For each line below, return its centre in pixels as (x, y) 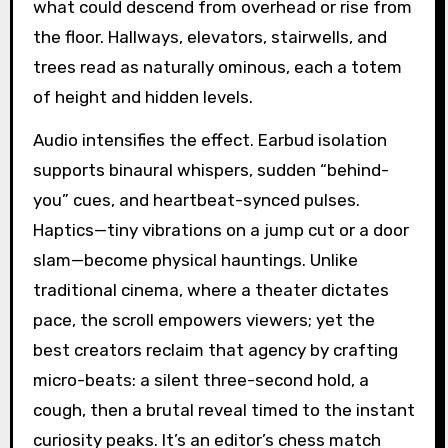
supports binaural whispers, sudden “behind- (210, 169)
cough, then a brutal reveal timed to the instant (223, 409)
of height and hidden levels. (142, 97)
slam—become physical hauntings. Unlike (195, 259)
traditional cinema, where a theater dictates (210, 289)
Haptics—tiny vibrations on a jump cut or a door (220, 229)
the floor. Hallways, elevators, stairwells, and (209, 37)
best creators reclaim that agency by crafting (215, 349)
